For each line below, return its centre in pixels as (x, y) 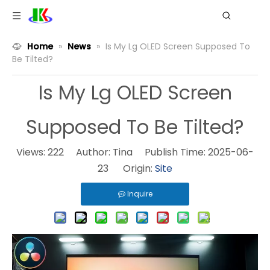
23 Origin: (126, 168)
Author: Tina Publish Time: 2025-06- (159, 152)
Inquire (140, 194)
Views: (32, 152)
